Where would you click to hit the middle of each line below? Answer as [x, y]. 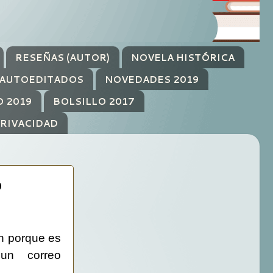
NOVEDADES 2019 [151, 79]
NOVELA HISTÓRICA [183, 57]
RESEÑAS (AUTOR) [62, 57]
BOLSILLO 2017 [94, 101]
